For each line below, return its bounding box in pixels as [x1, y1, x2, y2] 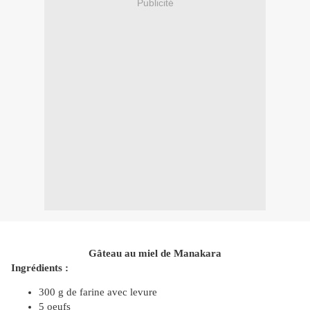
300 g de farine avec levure [39, 286, 157, 298]
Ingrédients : [11, 262, 69, 274]
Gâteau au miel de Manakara [89, 248, 221, 259]
